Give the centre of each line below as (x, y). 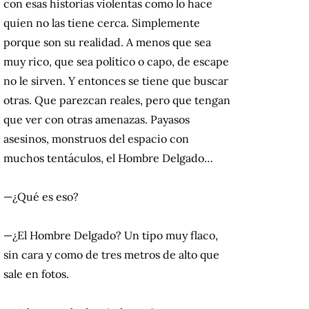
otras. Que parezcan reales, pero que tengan (117, 100)
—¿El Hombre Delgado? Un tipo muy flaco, (111, 236)
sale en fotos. (36, 274)
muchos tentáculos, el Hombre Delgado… (108, 158)
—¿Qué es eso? (41, 197)
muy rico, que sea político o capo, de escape (116, 62)
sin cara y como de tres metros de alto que (111, 255)
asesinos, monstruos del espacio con (96, 139)
